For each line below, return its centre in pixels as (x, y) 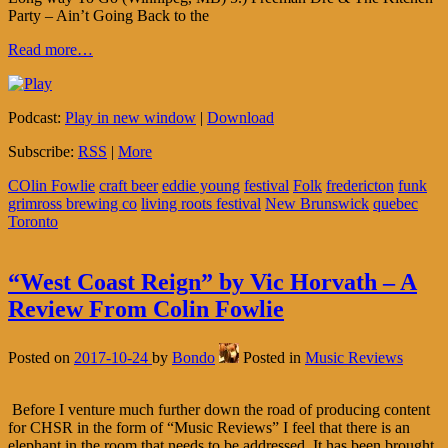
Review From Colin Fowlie (146, 308)
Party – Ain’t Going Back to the (108, 15)
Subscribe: (43, 151)
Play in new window (130, 117)
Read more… (50, 49)
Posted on (41, 357)
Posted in (274, 357)
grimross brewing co (72, 203)
